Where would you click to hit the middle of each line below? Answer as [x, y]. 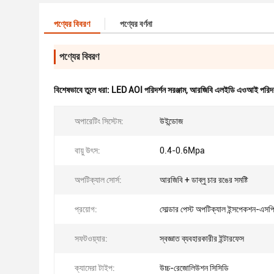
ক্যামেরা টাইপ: [95, 268]
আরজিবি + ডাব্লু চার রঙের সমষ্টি [204, 180]
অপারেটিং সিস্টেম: [99, 121]
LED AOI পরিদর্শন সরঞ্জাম [149, 90]
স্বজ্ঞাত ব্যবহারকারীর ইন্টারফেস [202, 239]
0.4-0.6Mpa [182, 150]
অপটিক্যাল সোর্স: [98, 180]
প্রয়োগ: [86, 209]
